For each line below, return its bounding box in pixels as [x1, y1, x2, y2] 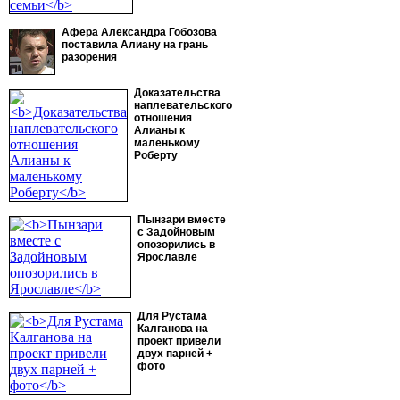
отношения [134, 112, 192, 124]
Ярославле [137, 251, 197, 263]
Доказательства [134, 87, 221, 99]
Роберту [134, 149, 178, 162]
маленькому [134, 137, 200, 149]
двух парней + [137, 347, 212, 360]
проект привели [137, 335, 221, 347]
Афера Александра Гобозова [62, 26, 217, 38]
